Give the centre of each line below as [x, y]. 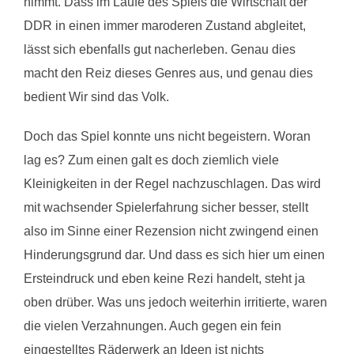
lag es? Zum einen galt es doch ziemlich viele [151, 160]
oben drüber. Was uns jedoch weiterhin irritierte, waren [175, 302]
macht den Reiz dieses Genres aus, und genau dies [168, 73]
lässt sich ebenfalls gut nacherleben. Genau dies [160, 49]
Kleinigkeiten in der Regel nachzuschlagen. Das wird [172, 183]
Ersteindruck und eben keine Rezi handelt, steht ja [164, 278]
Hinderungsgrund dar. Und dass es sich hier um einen [174, 254]
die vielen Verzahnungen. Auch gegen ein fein [153, 326]
